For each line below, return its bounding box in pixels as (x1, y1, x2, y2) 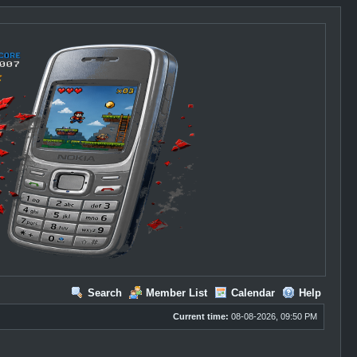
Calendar (230, 287, 275, 299)
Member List (145, 287, 207, 299)
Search (87, 287, 122, 299)
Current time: (172, 312, 229, 321)
